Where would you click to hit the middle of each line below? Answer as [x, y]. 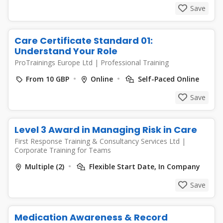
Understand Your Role [66, 51]
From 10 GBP [48, 79]
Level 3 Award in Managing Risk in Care [106, 130]
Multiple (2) [45, 167]
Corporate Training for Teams [63, 150]
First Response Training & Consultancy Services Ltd [98, 141]
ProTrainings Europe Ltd [55, 62]
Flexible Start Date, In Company [144, 167]
